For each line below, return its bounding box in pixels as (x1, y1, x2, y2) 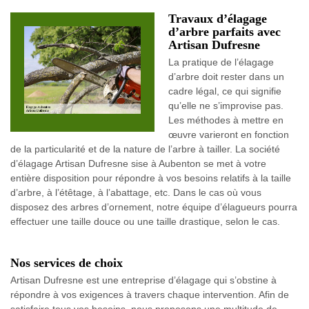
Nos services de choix (10, 256, 123, 270)
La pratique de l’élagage (168, 57, 274, 68)
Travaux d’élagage (168, 12, 267, 26)
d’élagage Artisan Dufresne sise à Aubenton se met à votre (10, 158, 266, 169)
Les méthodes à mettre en (168, 114, 283, 126)
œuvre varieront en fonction (168, 129, 289, 140)
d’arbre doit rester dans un (168, 71, 284, 82)
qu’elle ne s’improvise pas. (168, 100, 283, 111)
